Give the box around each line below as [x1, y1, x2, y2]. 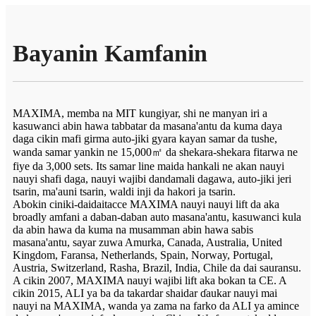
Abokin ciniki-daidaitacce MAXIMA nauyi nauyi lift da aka [13, 197, 279, 210]
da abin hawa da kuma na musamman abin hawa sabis [13, 223, 253, 236]
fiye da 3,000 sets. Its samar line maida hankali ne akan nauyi [13, 159, 284, 172]
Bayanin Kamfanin [13, 39, 207, 66]
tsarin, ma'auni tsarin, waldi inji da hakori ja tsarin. [13, 185, 236, 197]
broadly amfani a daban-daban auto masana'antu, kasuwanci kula [13, 210, 301, 223]
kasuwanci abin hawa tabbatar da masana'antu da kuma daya [13, 119, 282, 132]
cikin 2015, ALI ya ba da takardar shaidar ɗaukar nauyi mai [13, 286, 277, 299]
